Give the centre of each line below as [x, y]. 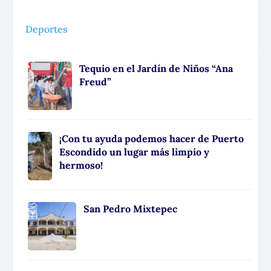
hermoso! [81, 165]
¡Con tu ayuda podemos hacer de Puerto [152, 138]
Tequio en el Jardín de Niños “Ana [156, 68]
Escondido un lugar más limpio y [135, 152]
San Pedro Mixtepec [131, 208]
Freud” [96, 81]
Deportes [47, 29]
